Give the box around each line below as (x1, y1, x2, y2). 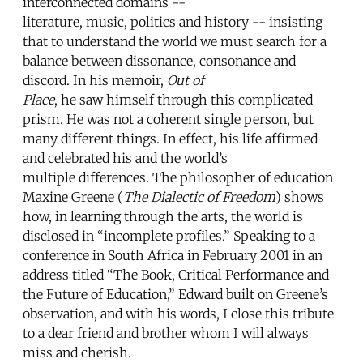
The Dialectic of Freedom (123, 188, 275, 205)
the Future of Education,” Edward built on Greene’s (23, 285, 328, 302)
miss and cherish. (23, 344, 131, 361)
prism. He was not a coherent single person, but (23, 110, 314, 127)
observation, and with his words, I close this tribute (23, 305, 334, 322)
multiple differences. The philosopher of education (23, 169, 333, 186)
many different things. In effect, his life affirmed (23, 130, 318, 147)
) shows (275, 188, 324, 205)
